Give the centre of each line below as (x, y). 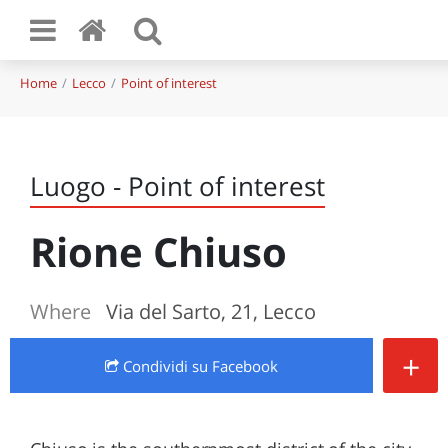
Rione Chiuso (158, 251)
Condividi (155, 366)
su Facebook (235, 366)
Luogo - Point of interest (177, 186)
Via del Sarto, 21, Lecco (211, 311)
